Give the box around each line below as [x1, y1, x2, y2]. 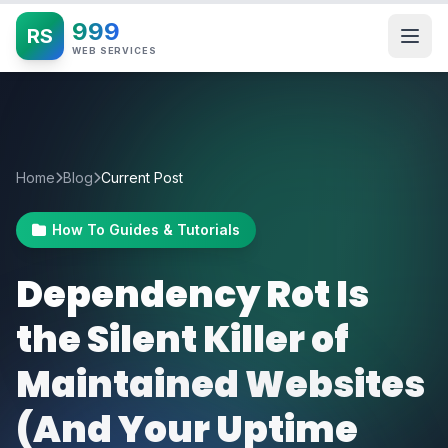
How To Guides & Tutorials [52, 221, 240, 238]
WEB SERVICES [72, 44, 157, 56]
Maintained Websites [16, 359, 425, 410]
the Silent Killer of [16, 314, 349, 365]
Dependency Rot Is [16, 269, 369, 320]
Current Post [101, 169, 183, 186]
